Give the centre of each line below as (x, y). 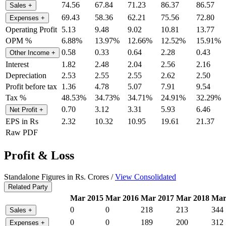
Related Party (28, 187)
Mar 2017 (157, 198)
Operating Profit (31, 29)
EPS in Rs (22, 121)
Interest (17, 64)
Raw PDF (22, 132)
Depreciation (26, 75)
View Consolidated (146, 177)
